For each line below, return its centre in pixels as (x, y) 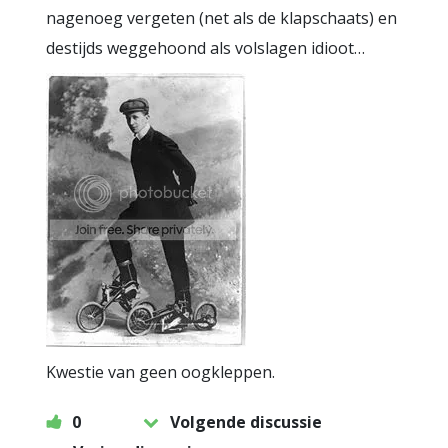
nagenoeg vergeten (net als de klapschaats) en (221, 18)
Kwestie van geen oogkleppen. (160, 372)
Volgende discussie (246, 422)
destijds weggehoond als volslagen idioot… (205, 48)
